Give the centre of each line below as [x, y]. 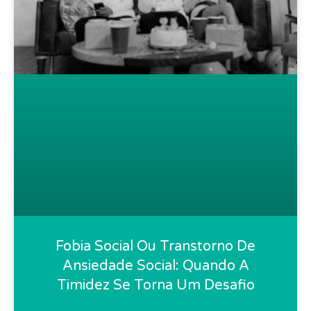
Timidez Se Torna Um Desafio [155, 286]
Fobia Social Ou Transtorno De [155, 247]
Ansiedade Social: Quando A [155, 266]
